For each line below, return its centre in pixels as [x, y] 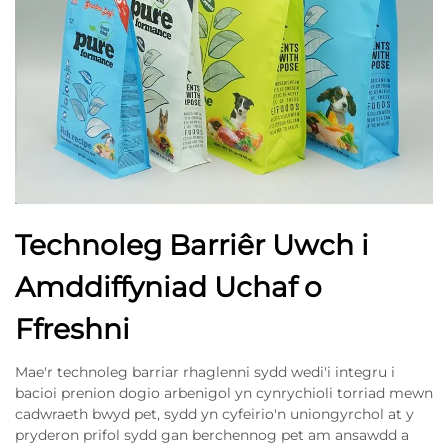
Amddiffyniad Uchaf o [168, 287]
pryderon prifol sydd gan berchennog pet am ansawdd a [212, 435]
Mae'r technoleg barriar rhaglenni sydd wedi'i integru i [205, 372]
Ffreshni [72, 329]
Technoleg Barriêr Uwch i [192, 245]
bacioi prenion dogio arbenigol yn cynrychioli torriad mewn [224, 393]
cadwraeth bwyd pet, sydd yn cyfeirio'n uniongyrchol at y [214, 414]
